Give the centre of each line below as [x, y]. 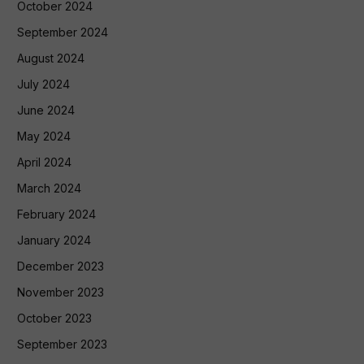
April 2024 [44, 162]
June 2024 [46, 110]
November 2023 [61, 292]
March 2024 [49, 188]
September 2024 [63, 32]
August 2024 [51, 58]
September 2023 [62, 344]
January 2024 [54, 240]
